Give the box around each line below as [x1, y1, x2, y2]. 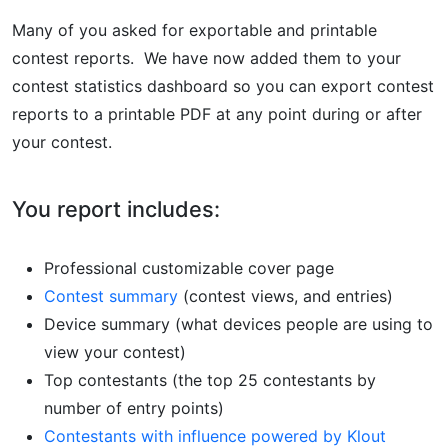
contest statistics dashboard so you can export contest [12, 75, 434, 96]
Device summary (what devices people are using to [44, 313, 433, 334]
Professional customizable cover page [44, 257, 334, 278]
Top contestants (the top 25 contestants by [44, 369, 376, 390]
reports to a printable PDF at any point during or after [12, 103, 422, 124]
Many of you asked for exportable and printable [12, 19, 377, 40]
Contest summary [44, 285, 178, 306]
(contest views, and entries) [178, 285, 393, 306]
